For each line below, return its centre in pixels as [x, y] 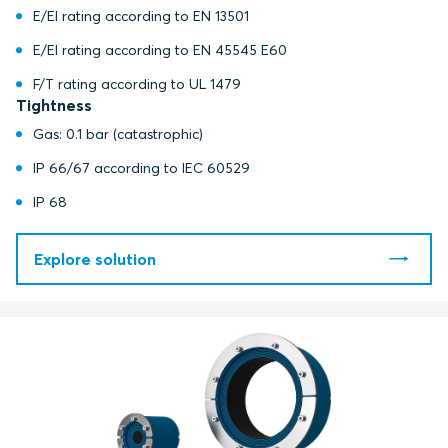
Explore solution [95, 259]
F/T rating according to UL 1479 [136, 84]
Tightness [54, 105]
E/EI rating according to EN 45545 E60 [159, 50]
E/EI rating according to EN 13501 [140, 16]
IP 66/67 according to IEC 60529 [141, 168]
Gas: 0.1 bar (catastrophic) [117, 134]
